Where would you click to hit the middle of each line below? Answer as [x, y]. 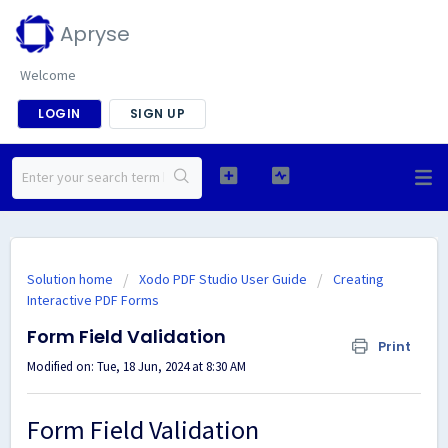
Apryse [95, 34]
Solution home [71, 279]
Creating [358, 279]
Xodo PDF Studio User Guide [223, 279]
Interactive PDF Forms [93, 300]
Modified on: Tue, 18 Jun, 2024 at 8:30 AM [136, 366]
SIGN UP [157, 113]
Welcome [48, 75]
